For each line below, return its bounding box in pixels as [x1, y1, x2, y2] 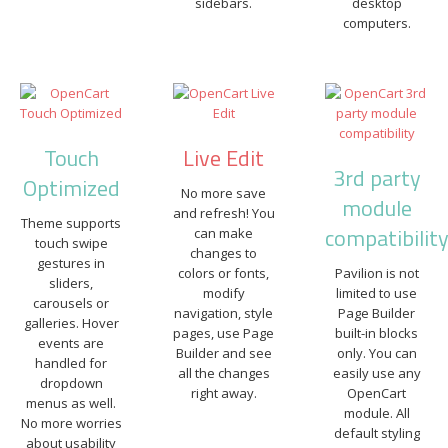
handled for [35, 354, 108, 372]
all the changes [177, 364, 270, 382]
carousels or [33, 294, 110, 312]
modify [202, 284, 245, 302]
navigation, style [174, 304, 274, 322]
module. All [343, 404, 410, 422]
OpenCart [347, 384, 407, 402]
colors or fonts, [178, 264, 270, 282]
